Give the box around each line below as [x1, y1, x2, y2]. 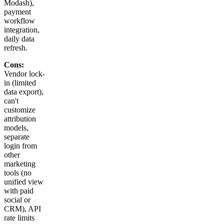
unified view [4, 177, 43, 186]
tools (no [4, 168, 31, 177]
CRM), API [4, 204, 41, 213]
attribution [4, 114, 36, 123]
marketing [4, 159, 35, 168]
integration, [4, 25, 39, 34]
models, [4, 123, 28, 132]
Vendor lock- [4, 69, 45, 78]
